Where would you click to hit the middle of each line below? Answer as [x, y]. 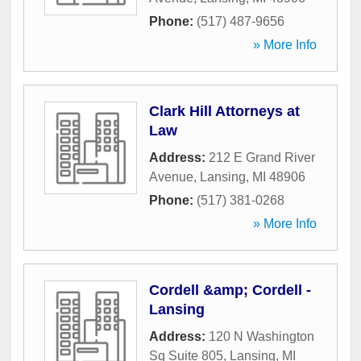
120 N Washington [261, 337]
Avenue [171, 177]
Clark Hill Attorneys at [224, 112]
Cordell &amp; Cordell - [230, 290]
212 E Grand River [262, 158]
